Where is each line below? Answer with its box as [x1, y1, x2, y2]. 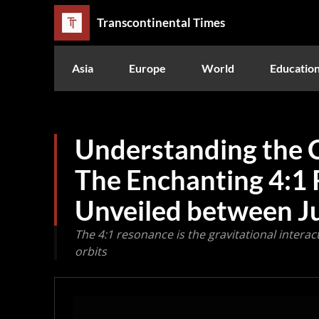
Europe [129, 61, 166, 75]
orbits [75, 243, 107, 259]
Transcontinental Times [97, 15, 225, 31]
